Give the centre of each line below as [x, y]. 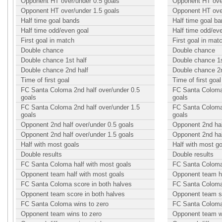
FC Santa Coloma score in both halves [76, 184]
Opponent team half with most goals [73, 174]
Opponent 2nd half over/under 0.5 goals [77, 125]
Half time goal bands [50, 21]
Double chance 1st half [54, 60]
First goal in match [48, 40]
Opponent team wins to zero [61, 214]
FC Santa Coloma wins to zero [65, 204]
